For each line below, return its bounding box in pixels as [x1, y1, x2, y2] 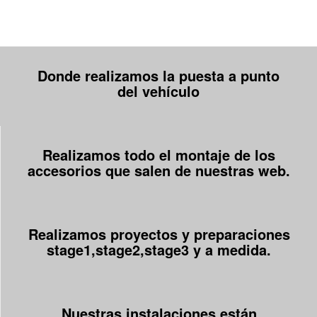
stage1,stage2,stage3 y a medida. [47, 239, 271, 260]
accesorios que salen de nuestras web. [28, 160, 290, 181]
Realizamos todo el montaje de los [42, 144, 275, 166]
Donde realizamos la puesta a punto [38, 65, 279, 86]
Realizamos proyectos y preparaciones [28, 224, 290, 245]
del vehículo [117, 81, 200, 102]
